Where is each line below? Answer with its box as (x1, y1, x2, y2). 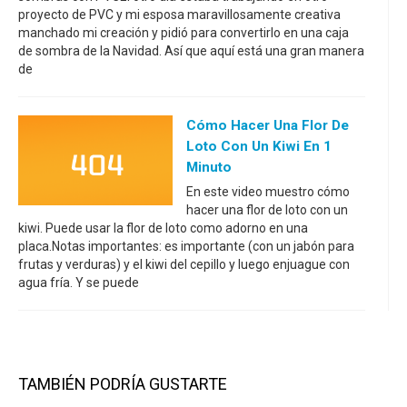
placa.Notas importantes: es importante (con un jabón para (18, 239, 354, 253)
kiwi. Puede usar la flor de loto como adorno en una (18, 221, 308, 235)
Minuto (186, 159, 232, 175)
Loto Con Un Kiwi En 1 (186, 138, 332, 154)
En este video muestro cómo (186, 184, 350, 199)
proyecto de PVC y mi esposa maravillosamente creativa (18, 7, 341, 22)
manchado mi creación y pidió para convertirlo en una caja (18, 25, 349, 40)
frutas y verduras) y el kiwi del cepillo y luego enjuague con (18, 257, 350, 272)
